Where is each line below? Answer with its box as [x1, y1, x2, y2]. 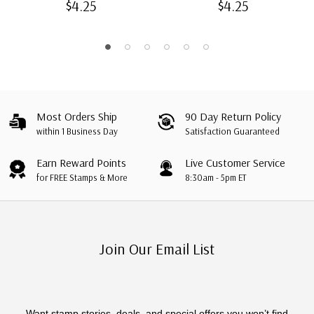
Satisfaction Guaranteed [185, 125, 280, 137]
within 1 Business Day [36, 125, 118, 137]
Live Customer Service [185, 155, 286, 170]
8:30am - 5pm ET [185, 171, 247, 183]
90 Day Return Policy [185, 109, 282, 123]
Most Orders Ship [36, 109, 118, 123]
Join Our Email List [100, 238, 214, 259]
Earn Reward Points [36, 155, 127, 170]
